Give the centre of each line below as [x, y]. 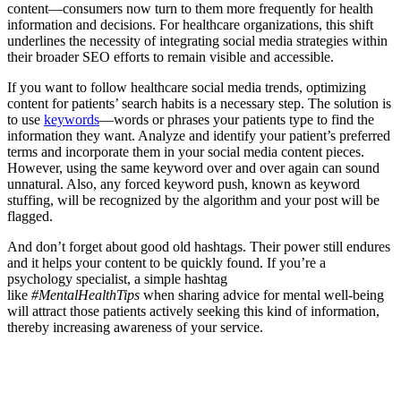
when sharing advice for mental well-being [264, 294]
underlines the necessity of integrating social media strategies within [197, 40]
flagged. [30, 216]
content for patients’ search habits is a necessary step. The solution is [199, 103]
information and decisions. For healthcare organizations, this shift [190, 24]
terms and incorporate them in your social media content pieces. [186, 151]
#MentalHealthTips [87, 294]
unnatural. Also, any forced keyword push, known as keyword [183, 183]
